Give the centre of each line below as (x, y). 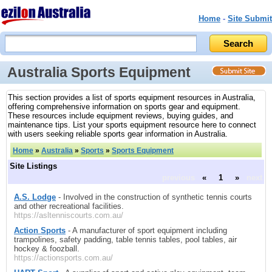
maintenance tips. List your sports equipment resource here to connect (132, 125)
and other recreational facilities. (69, 206)
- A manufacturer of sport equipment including (146, 230)
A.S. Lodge (35, 197)
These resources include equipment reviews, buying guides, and (121, 116)
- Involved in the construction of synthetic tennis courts (154, 197)
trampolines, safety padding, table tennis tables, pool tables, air (125, 239)
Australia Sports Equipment (99, 73)
